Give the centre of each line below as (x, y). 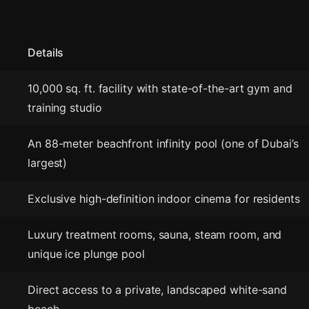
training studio (65, 108)
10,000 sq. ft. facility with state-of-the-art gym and (160, 88)
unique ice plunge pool (86, 254)
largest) (48, 163)
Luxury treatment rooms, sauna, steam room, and (155, 235)
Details (46, 52)
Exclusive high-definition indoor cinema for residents (164, 199)
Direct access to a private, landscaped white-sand (158, 290)
